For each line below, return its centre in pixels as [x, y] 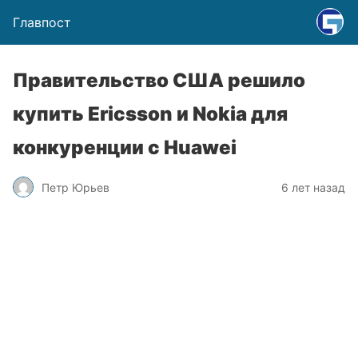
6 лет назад [313, 187]
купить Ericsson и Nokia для [150, 114]
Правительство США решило [159, 80]
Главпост [42, 22]
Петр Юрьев [76, 187]
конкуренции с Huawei [125, 147]
